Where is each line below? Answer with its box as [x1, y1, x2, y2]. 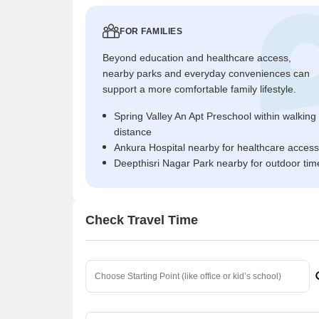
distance [114, 125, 152, 137]
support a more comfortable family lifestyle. [103, 83, 296, 95]
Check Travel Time [85, 213, 198, 228]
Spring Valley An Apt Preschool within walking [114, 110, 316, 122]
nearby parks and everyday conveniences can [103, 67, 310, 79]
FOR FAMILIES [120, 26, 182, 36]
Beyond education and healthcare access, [103, 51, 291, 63]
